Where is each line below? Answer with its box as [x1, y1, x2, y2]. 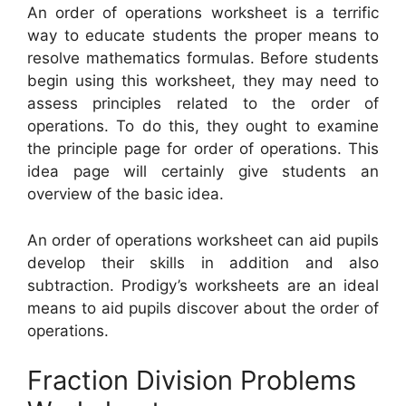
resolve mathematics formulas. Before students [27, 49, 379, 68]
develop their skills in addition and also [27, 253, 379, 272]
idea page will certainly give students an [27, 162, 379, 181]
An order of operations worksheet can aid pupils [27, 230, 379, 249]
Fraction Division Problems [27, 364, 356, 397]
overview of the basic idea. [27, 185, 224, 204]
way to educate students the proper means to [27, 26, 379, 45]
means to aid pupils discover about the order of [27, 298, 379, 317]
